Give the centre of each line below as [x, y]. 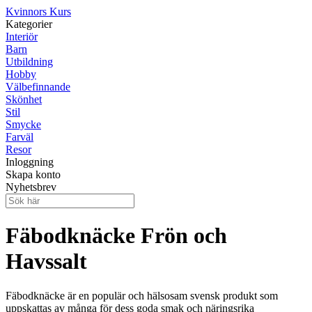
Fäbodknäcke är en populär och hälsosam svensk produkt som [142, 295]
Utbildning [29, 62]
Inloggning [30, 162]
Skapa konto [33, 174]
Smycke [23, 124]
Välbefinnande [38, 87]
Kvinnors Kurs [38, 11]
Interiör [22, 37]
